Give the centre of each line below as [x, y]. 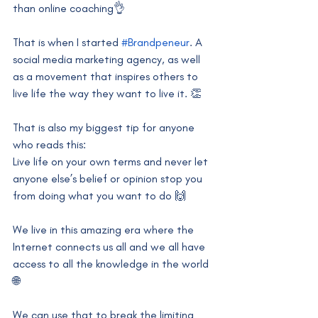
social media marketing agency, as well [108, 60]
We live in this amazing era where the [105, 230]
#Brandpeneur [155, 43]
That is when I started [67, 43]
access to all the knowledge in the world [112, 264]
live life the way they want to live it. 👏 [107, 94]
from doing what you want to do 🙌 [99, 196]
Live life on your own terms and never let [112, 162]
